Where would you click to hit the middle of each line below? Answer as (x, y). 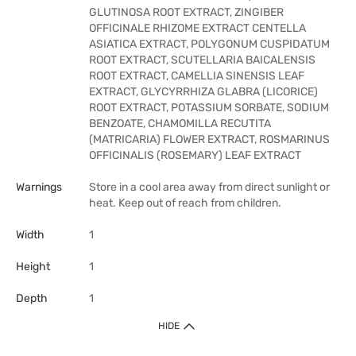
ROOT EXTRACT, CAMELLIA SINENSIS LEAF (197, 76)
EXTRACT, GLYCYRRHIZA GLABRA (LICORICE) (203, 92)
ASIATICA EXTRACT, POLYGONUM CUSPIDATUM (209, 44)
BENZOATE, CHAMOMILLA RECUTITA (180, 124)
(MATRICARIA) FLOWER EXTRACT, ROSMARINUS (209, 139)
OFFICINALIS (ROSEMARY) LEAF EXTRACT (195, 155)
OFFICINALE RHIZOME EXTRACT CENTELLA (197, 28)
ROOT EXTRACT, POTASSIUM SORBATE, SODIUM (209, 108)
